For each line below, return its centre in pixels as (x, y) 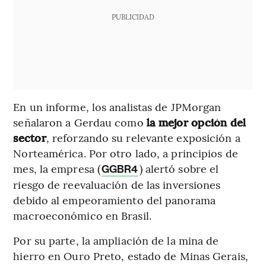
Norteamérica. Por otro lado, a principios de (126, 153)
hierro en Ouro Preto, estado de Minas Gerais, (131, 255)
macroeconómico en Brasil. (82, 215)
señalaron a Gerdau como (78, 122)
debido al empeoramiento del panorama (114, 199)
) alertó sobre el (179, 168)
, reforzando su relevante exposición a (143, 137)
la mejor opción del (195, 122)
